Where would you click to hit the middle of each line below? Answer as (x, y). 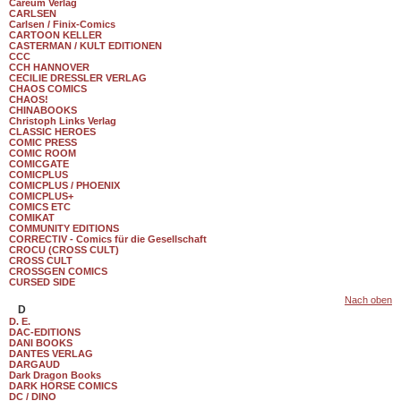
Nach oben (368, 300)
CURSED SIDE (42, 282)
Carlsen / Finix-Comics (62, 24)
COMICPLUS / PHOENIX (64, 185)
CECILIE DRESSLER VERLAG (78, 78)
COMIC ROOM (43, 153)
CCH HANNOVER (49, 67)
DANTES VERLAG (51, 354)
